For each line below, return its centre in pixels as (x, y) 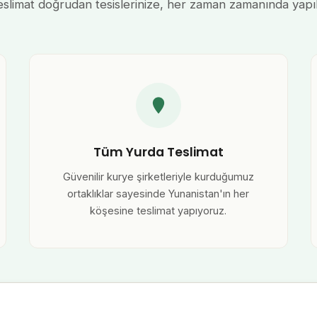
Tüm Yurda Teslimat (158, 152)
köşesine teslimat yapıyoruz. (158, 210)
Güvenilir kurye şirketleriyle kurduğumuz (158, 176)
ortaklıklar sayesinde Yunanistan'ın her (158, 193)
